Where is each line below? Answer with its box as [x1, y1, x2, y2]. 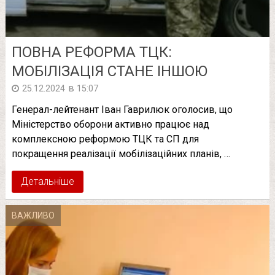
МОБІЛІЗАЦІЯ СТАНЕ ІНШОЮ [11, 63, 207, 80]
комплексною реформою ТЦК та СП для [11, 133, 199, 145]
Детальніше [20, 176, 74, 188]
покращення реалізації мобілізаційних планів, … [11, 148, 230, 160]
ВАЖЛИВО [11, 211, 55, 221]
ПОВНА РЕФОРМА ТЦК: [11, 44, 172, 61]
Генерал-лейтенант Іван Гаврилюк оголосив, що [11, 104, 233, 116]
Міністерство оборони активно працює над [11, 118, 209, 131]
